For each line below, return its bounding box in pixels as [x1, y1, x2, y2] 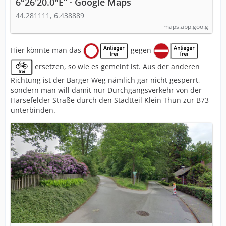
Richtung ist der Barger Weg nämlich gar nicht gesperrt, [11, 75, 200, 85]
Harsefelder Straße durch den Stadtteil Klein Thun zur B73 [11, 95, 209, 105]
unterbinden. [11, 105, 55, 115]
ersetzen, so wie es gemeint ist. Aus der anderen [33, 61, 200, 71]
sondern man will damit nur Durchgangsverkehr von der [11, 85, 202, 95]
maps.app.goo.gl [163, 22, 210, 31]
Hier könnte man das [11, 45, 83, 55]
